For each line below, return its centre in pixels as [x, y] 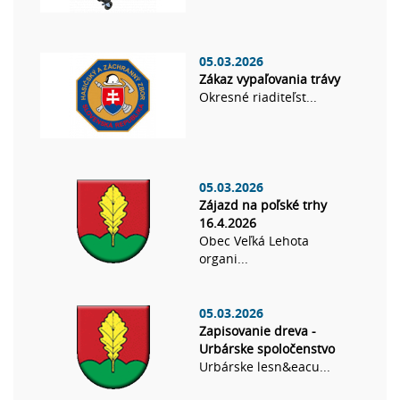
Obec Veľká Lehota [254, 241]
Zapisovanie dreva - [258, 331]
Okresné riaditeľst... [258, 97]
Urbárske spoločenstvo [267, 349]
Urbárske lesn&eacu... [265, 367]
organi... [224, 259]
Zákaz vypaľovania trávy [270, 79]
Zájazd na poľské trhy [263, 205]
